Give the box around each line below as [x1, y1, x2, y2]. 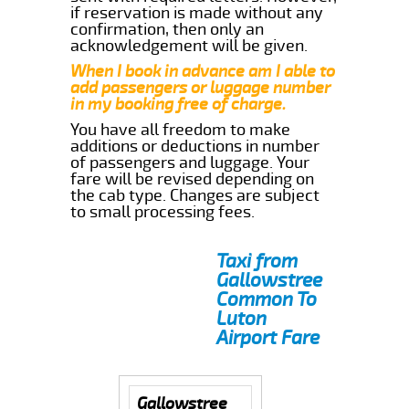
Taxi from [216, 248, 299, 273]
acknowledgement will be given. [70, 35, 309, 56]
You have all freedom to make [70, 119, 291, 140]
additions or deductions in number [70, 135, 320, 156]
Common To [216, 287, 318, 311]
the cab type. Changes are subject [70, 184, 320, 205]
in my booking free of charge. [70, 93, 287, 114]
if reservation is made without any [70, 2, 324, 23]
